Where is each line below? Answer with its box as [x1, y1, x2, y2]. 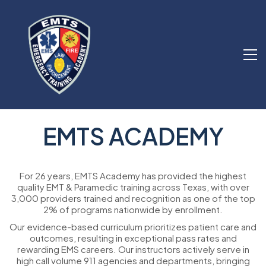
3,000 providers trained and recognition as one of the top [11, 192, 255, 204]
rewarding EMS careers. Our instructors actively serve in [17, 243, 249, 255]
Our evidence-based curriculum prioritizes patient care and [9, 220, 256, 232]
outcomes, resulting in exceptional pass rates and [29, 232, 237, 243]
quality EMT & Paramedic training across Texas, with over [17, 181, 249, 192]
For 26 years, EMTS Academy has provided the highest [20, 170, 246, 181]
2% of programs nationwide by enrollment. [43, 204, 223, 215]
